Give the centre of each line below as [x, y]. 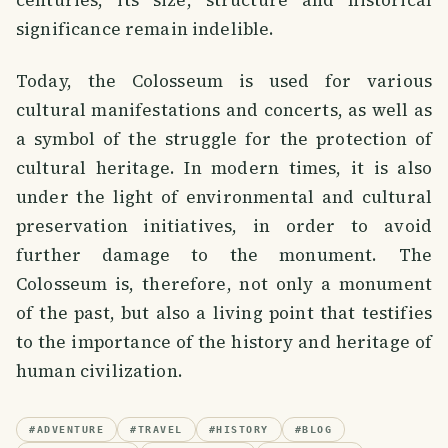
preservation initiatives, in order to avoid [224, 226]
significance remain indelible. [145, 29]
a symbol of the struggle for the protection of [224, 139]
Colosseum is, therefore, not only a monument [224, 284]
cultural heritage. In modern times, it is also [224, 168]
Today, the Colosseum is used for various [224, 81]
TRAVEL [160, 429]
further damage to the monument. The [224, 255]
